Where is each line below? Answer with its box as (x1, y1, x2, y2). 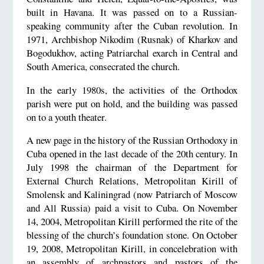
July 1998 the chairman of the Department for (26, 160, 238, 174)
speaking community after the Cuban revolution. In (26, 18, 238, 32)
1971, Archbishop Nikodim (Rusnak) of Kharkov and (26, 32, 238, 46)
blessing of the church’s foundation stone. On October (26, 228, 238, 242)
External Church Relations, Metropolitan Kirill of (26, 174, 238, 188)
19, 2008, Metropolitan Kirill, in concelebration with (26, 242, 238, 256)
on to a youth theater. (26, 110, 107, 124)
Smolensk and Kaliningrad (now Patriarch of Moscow (26, 187, 238, 202)
